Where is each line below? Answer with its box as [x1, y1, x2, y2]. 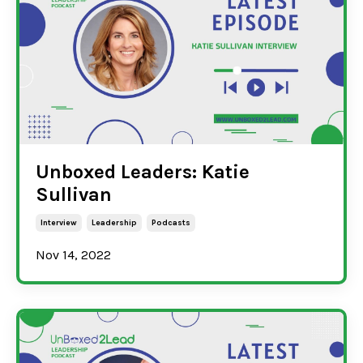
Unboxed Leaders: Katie [36, 160, 250, 183]
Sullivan [36, 182, 112, 206]
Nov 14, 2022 [36, 246, 111, 263]
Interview [41, 217, 77, 228]
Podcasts [152, 217, 190, 228]
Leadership [92, 217, 137, 228]
